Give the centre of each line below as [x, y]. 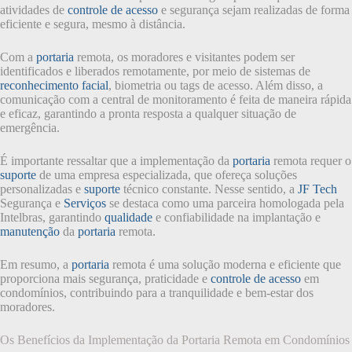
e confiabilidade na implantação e [236, 217]
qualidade [128, 217]
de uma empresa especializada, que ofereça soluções [167, 174]
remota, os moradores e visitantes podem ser [184, 57]
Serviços [85, 203]
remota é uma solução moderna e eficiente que [225, 264]
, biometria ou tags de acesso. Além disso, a [216, 85]
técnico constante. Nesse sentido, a [209, 189]
